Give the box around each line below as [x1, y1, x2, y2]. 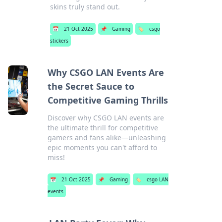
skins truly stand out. [50, 2, 120, 11]
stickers [50, 37, 68, 44]
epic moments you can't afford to [47, 143, 157, 152]
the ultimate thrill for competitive [47, 123, 158, 132]
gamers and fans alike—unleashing [47, 133, 166, 142]
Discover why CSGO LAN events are [47, 113, 164, 122]
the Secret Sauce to [47, 80, 134, 92]
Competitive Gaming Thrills [47, 94, 168, 106]
